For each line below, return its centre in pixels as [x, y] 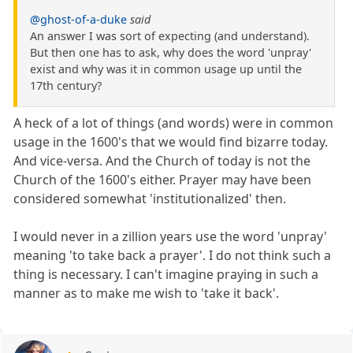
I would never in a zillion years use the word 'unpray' [171, 237]
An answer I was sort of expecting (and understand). [170, 36]
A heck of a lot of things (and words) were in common [174, 123]
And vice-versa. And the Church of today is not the [162, 161]
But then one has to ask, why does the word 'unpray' [171, 53]
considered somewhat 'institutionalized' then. [150, 199]
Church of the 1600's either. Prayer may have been [163, 180]
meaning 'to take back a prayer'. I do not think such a [173, 256]
